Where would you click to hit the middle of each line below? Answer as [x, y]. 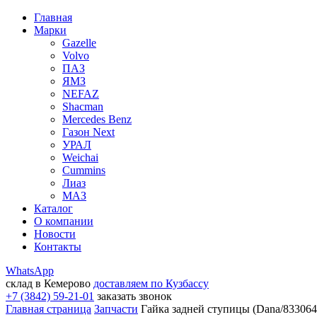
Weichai [80, 157]
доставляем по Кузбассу [151, 283]
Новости [55, 234]
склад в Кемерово [48, 283]
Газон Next [88, 132]
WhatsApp [30, 271]
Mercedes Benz [97, 119]
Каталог [53, 208]
